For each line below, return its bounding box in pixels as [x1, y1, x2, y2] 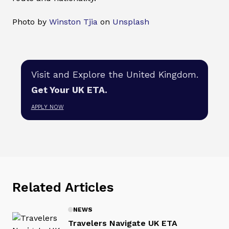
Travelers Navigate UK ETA [68, 218, 177, 228]
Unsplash [112, 17, 149, 27]
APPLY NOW [31, 104, 64, 111]
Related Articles [12, 179, 113, 195]
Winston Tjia [49, 17, 98, 27]
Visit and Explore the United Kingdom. [31, 69, 198, 80]
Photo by [12, 17, 49, 27]
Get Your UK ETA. [31, 85, 107, 96]
